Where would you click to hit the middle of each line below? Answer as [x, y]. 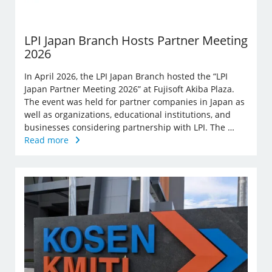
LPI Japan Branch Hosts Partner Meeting [136, 41]
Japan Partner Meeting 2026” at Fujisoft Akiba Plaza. [129, 89]
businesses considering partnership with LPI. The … [129, 127]
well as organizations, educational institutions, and [127, 115]
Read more [46, 140]
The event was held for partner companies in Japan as [134, 102]
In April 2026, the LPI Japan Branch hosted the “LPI [126, 76]
